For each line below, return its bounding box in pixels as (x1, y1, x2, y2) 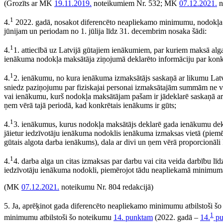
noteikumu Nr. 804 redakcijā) (59, 183, 153, 192)
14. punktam (113, 213, 153, 222)
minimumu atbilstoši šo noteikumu (4, 213, 113, 222)
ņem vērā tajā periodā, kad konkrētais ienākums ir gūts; (4, 101, 176, 110)
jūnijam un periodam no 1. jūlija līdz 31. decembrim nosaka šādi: (4, 26, 207, 35)
